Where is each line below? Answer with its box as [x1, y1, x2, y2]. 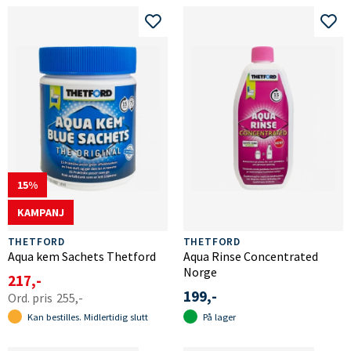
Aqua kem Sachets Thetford [7, 248, 156, 264]
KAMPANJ [16, 204, 64, 219]
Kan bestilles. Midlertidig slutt [27, 310, 148, 323]
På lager [202, 310, 236, 323]
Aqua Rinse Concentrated [183, 248, 318, 264]
